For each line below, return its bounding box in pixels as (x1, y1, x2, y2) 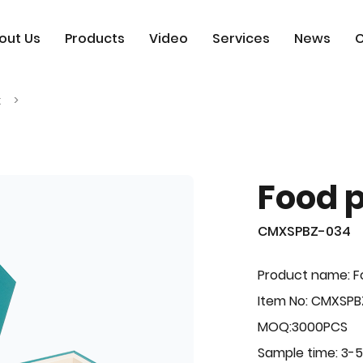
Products (64, 29, 125, 48)
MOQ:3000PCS (258, 318, 348, 336)
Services (211, 29, 270, 48)
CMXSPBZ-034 (258, 222, 352, 241)
